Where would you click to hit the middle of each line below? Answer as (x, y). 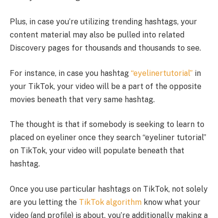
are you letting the (44, 202)
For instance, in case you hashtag (70, 73)
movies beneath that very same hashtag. (82, 99)
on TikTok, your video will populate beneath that (97, 151)
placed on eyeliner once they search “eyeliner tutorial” (108, 138)
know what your (171, 202)
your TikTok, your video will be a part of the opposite (106, 86)
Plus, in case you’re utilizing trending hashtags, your (103, 22)
